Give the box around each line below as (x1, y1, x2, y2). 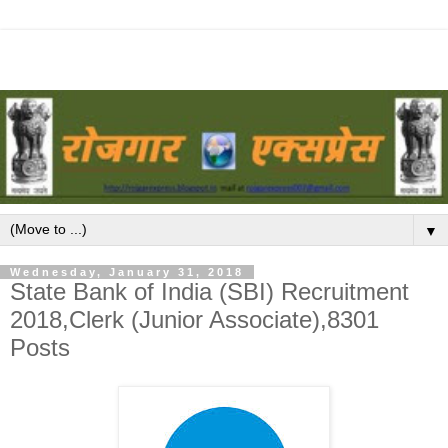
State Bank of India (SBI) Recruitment (10, 278, 409, 306)
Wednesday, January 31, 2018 (10, 266, 244, 279)
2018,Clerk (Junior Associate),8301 (10, 306, 379, 334)
